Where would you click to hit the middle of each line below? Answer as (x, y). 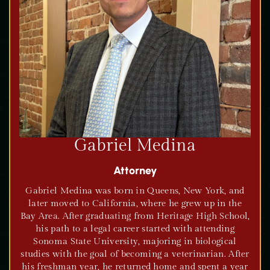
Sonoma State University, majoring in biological (135, 241)
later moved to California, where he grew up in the (135, 203)
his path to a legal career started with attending (135, 229)
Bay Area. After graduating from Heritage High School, (135, 216)
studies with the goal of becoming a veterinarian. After (135, 254)
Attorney (135, 171)
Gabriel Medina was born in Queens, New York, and (135, 191)
